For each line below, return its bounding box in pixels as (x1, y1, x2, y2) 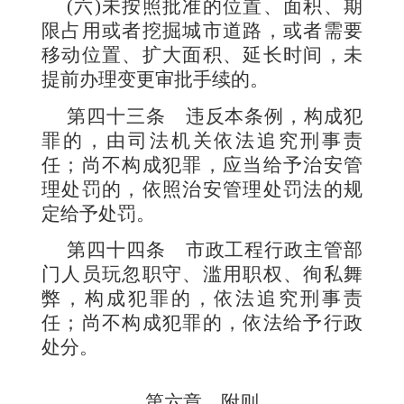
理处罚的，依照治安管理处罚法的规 (41, 178, 363, 200)
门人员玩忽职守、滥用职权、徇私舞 (41, 262, 363, 285)
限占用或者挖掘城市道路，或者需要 (41, 20, 363, 42)
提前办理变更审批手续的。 (41, 69, 269, 91)
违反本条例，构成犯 (185, 105, 363, 127)
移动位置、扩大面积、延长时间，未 (41, 44, 363, 67)
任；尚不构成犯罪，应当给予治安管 (41, 153, 363, 176)
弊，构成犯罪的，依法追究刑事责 (41, 287, 363, 309)
